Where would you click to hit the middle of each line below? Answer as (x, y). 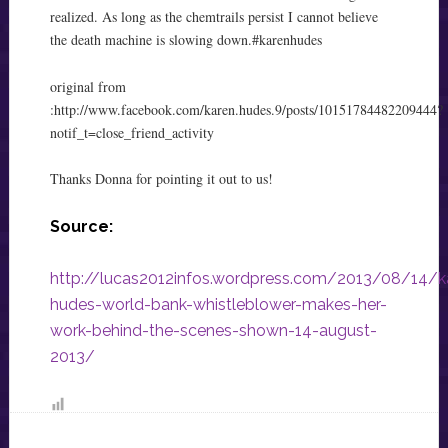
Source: (81, 227)
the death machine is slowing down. (150, 39)
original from (90, 86)
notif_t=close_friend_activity (131, 132)
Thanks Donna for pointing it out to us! (161, 179)
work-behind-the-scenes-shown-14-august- (213, 331)
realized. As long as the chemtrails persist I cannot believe (213, 16)
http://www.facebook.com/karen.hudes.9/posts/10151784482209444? (248, 109)
